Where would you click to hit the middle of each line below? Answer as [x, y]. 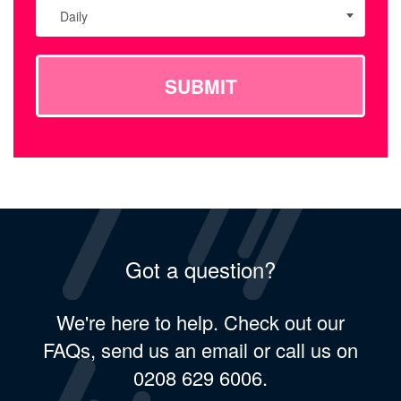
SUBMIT [200, 85]
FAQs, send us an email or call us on [200, 349]
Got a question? [200, 269]
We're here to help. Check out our [200, 321]
